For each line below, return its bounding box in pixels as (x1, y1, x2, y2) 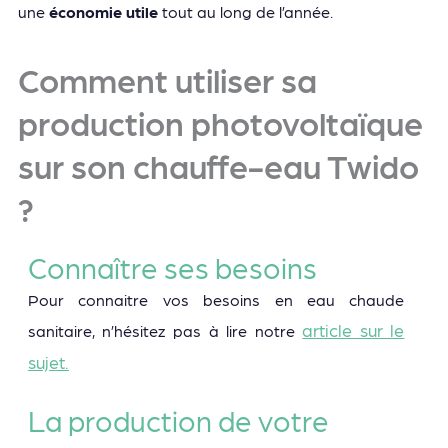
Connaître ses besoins (27, 248, 317, 284)
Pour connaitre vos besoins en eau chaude (27, 289, 405, 309)
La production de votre (27, 402, 329, 438)
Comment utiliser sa (17, 59, 317, 100)
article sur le (302, 318, 405, 340)
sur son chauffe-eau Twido (17, 145, 419, 186)
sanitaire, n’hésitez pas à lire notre (27, 320, 303, 340)
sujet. (27, 350, 69, 372)
